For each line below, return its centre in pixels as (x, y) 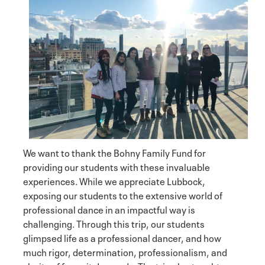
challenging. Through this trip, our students (114, 223)
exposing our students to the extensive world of (123, 195)
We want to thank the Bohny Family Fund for (114, 152)
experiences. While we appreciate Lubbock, (114, 181)
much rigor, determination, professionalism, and (125, 252)
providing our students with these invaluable (117, 167)
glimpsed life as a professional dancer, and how (122, 237)
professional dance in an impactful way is (109, 209)
